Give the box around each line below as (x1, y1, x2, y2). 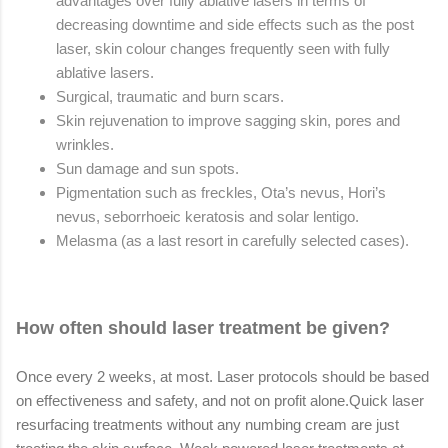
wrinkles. (56, 135, 114, 153)
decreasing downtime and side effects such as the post (56, 15, 414, 33)
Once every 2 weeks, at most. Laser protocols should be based (16, 367, 429, 385)
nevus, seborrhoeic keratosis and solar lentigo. (56, 207, 359, 225)
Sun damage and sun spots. (56, 159, 239, 177)
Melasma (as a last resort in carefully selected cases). (56, 231, 409, 249)
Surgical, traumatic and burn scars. (56, 87, 284, 105)
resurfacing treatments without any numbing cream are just (16, 415, 399, 433)
